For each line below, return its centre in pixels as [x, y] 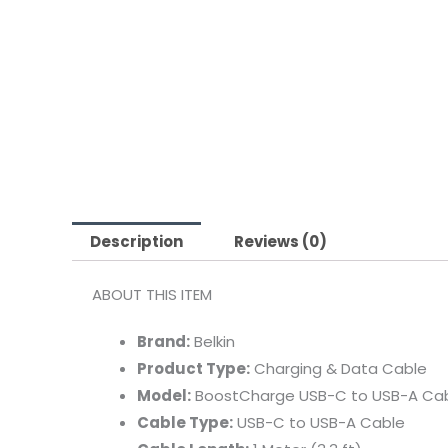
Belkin [214, 341]
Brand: [163, 341]
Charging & [297, 368]
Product [171, 368]
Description [136, 241]
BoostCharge [247, 395]
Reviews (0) [280, 241]
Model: [164, 395]
